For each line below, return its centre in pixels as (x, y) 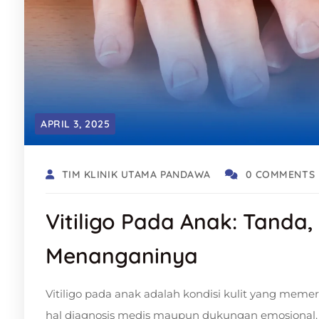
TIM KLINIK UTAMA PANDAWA (136, 174)
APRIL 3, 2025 (75, 124)
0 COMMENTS (280, 174)
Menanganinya (122, 255)
